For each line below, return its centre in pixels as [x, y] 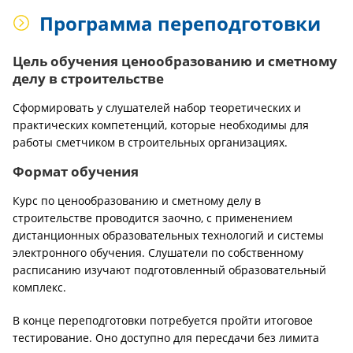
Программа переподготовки [180, 23]
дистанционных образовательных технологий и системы [168, 235]
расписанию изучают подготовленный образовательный [169, 270]
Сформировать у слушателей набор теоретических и [157, 108]
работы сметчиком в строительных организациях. [150, 142]
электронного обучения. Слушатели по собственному [158, 253]
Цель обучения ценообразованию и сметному [175, 61]
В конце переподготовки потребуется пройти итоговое [163, 320]
